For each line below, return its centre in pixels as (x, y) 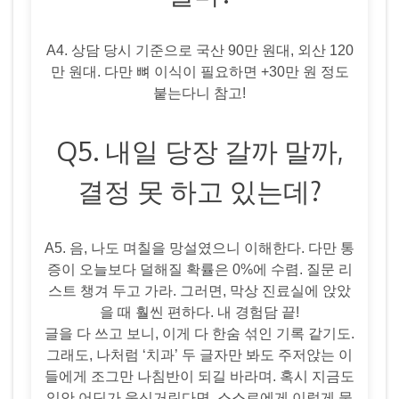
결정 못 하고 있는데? (199, 190)
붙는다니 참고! (199, 93)
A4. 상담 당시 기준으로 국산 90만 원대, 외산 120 (199, 50)
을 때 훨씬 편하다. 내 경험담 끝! (199, 312)
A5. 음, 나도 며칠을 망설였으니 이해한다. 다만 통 (199, 248)
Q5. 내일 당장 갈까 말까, (199, 150)
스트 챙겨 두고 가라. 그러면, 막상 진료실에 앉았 (199, 290)
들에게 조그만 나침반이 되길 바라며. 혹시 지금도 (199, 376)
